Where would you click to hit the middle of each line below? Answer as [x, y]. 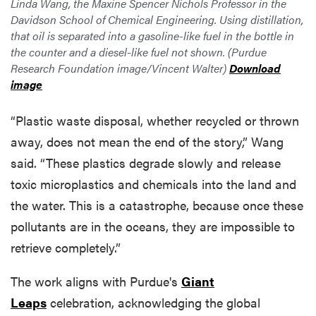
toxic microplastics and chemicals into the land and [153, 183]
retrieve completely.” [66, 247]
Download [255, 68]
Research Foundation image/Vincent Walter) [120, 68]
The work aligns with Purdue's [96, 281]
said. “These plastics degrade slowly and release [146, 162]
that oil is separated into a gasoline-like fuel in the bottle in [152, 35]
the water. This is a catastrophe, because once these [157, 205]
